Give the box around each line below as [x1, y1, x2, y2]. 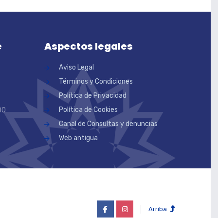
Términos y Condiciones [59, 77, 133, 86]
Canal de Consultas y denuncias [59, 119, 158, 128]
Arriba [148, 205, 167, 213]
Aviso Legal [59, 63, 94, 72]
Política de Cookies [59, 105, 118, 114]
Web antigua [59, 133, 98, 142]
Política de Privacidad [59, 91, 127, 100]
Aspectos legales [44, 39, 133, 53]
